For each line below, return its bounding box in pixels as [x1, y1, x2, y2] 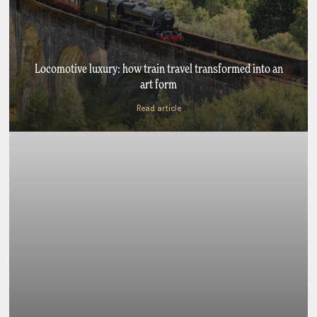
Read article [136, 105, 181, 113]
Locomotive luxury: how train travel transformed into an [34, 63, 283, 76]
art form [140, 79, 177, 92]
